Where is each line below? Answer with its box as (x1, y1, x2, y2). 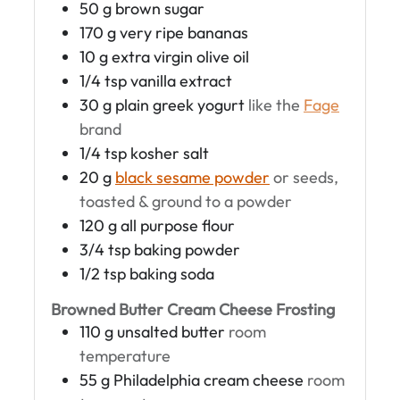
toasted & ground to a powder (79, 191, 292, 212)
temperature (79, 345, 171, 366)
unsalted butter (117, 321, 225, 342)
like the (248, 95, 304, 116)
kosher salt (130, 143, 209, 164)
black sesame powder (115, 167, 270, 188)
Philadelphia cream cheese (113, 369, 304, 390)
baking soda (129, 263, 214, 285)
